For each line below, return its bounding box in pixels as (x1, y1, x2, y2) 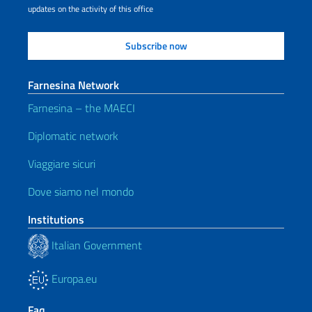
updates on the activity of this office (28, 2, 153, 15)
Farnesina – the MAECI (28, 100, 135, 116)
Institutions (28, 211, 84, 228)
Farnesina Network (28, 77, 119, 93)
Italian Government (49, 236, 142, 253)
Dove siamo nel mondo (28, 183, 134, 200)
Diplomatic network (28, 127, 118, 144)
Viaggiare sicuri (28, 155, 95, 172)
